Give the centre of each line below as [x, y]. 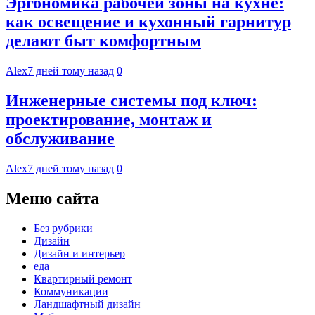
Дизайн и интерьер [79, 253]
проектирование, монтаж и [109, 120]
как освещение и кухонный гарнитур [148, 22]
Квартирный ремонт [83, 278]
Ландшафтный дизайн [87, 304]
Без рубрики [63, 228]
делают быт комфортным [103, 41]
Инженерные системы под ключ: [131, 101]
